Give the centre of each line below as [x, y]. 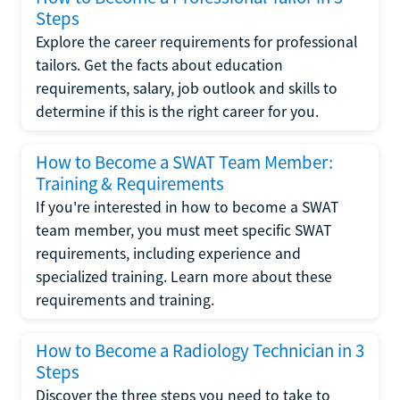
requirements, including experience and [168, 254]
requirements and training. [125, 300]
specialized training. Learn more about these [184, 277]
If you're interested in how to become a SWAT [187, 207]
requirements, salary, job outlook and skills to [187, 88]
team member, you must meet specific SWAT [183, 230]
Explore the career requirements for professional [196, 42]
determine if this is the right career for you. [177, 112]
